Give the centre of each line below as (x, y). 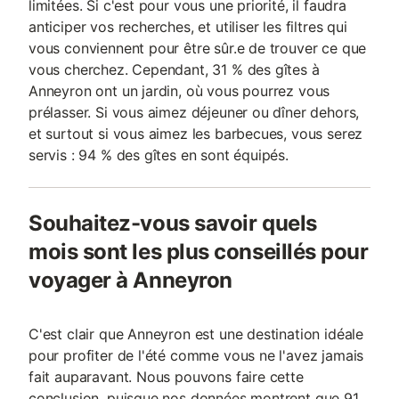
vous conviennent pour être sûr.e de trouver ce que (198, 48)
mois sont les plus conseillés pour (199, 252)
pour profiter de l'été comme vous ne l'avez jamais (196, 355)
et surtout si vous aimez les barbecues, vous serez (196, 134)
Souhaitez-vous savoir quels (173, 223)
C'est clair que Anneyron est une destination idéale (196, 334)
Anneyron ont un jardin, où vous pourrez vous (179, 91)
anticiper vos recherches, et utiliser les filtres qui (188, 27)
